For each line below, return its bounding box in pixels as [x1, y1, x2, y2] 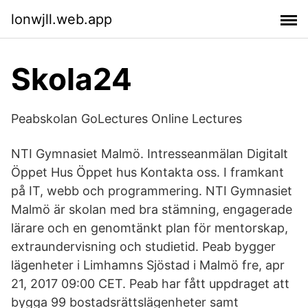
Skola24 [11, 60, 132, 98]
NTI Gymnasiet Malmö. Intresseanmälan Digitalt [11, 146, 288, 161]
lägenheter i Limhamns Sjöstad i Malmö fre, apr [11, 258, 285, 272]
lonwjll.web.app [11, 10, 112, 27]
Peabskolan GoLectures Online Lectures [11, 111, 242, 126]
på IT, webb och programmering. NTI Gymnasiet [11, 184, 292, 198]
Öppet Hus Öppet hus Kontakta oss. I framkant [11, 165, 284, 179]
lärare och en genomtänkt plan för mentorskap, [11, 221, 288, 235]
